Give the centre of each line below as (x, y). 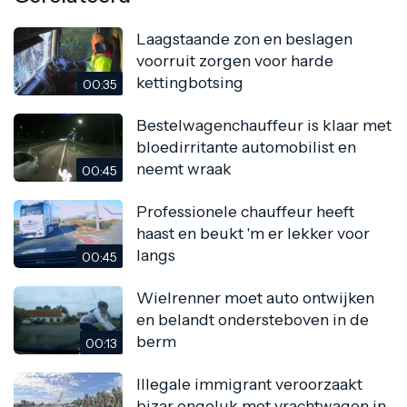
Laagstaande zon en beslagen (244, 39)
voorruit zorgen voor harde (235, 61)
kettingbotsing (190, 83)
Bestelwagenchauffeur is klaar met (264, 125)
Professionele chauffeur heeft (245, 212)
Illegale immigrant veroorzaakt (249, 384)
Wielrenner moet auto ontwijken (255, 298)
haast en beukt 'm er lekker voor (253, 233)
